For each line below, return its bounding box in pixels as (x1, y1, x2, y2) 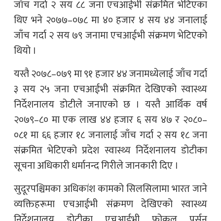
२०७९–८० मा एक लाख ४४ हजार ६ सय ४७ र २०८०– (14, 111, 207, 128)
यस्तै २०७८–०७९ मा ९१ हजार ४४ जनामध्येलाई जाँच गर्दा (14, 65, 207, 82)
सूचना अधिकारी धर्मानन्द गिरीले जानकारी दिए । (14, 157, 179, 174)
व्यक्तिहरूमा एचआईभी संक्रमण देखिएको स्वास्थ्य (14, 195, 207, 213)
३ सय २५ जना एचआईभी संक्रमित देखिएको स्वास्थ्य (14, 80, 207, 98)
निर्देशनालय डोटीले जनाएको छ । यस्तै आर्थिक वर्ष (14, 96, 207, 113)
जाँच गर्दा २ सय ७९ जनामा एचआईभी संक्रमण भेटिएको (14, 27, 207, 44)
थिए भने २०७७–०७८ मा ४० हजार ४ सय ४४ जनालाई (14, 11, 207, 29)
